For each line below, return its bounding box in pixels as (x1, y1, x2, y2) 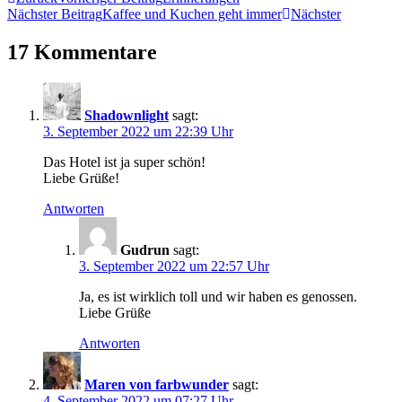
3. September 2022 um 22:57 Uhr (79, 258, 269, 274)
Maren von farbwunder (84, 376, 229, 392)
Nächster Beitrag (7, 5, 102, 22)
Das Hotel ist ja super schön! (43, 153, 205, 170)
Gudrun (120, 241, 170, 258)
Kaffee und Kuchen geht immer (102, 5, 282, 22)
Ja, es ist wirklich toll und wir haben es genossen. (79, 288, 357, 304)
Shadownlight (84, 107, 169, 123)
